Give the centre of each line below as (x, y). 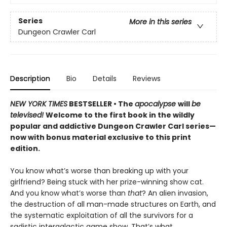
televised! (28, 115)
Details (105, 78)
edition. (25, 148)
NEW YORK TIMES (39, 104)
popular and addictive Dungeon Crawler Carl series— (113, 126)
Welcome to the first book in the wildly (120, 115)
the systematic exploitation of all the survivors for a (102, 215)
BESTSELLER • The (101, 104)
